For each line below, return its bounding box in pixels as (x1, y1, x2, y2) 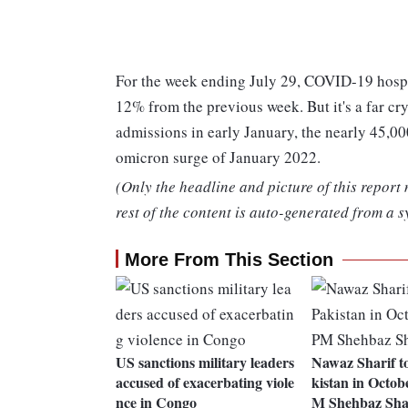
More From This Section (125, 250, 333, 270)
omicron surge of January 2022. (116, 147, 321, 168)
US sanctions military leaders (116, 352, 294, 373)
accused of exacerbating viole (116, 372, 294, 393)
